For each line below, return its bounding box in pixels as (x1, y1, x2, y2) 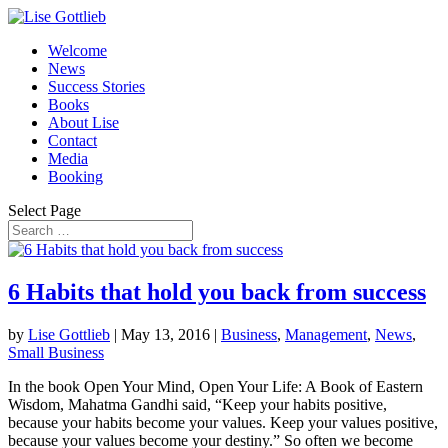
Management (285, 325, 367, 343)
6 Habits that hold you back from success (8, 278, 426, 305)
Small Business (8, 343, 104, 361)
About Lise (48, 114, 119, 131)
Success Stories (48, 78, 145, 95)
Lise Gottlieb (28, 325, 110, 343)
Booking (48, 168, 103, 185)
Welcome (48, 42, 107, 59)
